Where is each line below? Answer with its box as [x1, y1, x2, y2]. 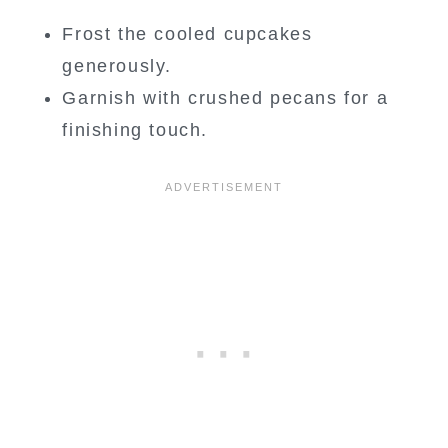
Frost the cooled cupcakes [62, 23, 313, 44]
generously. [62, 55, 172, 76]
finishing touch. [62, 119, 208, 140]
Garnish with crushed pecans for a [62, 87, 389, 108]
